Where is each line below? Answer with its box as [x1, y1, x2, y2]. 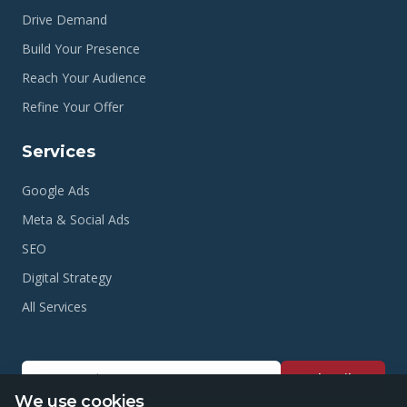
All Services [22, 298, 87, 315]
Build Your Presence [22, 40, 140, 57]
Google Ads [22, 182, 90, 199]
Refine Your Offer [22, 98, 124, 115]
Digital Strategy [22, 269, 112, 286]
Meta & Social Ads [22, 211, 130, 228]
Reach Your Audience [22, 69, 146, 86]
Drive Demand [22, 11, 107, 28]
